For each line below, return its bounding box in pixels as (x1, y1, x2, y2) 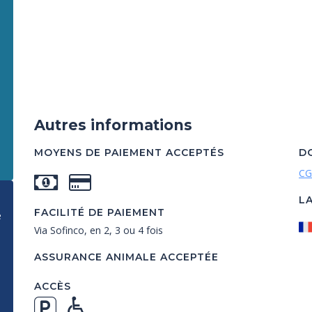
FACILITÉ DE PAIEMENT (34, 206, 165, 219)
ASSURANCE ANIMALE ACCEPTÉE (34, 251, 219, 263)
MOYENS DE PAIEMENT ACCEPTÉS (34, 146, 224, 159)
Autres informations (34, 116, 192, 134)
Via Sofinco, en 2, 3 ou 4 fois (34, 224, 163, 237)
